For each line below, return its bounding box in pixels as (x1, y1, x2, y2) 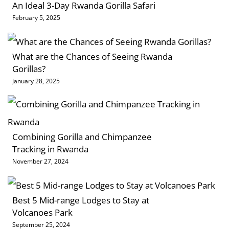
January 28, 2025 (12, 77, 60, 86)
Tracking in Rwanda (12, 143, 88, 155)
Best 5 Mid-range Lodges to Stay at (12, 194, 149, 207)
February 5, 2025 (12, 13, 60, 22)
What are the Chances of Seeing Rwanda (12, 51, 172, 63)
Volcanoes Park (12, 207, 73, 219)
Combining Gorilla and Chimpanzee (12, 131, 152, 143)
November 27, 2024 (12, 157, 68, 166)
